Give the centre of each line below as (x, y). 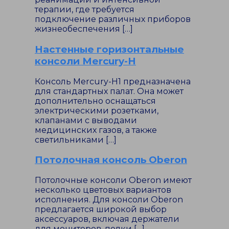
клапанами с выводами (86, 120)
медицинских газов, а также (96, 130)
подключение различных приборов (113, 19)
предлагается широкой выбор (101, 209)
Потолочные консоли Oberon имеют (113, 180)
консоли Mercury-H (85, 61)
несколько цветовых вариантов (103, 190)
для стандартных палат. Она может (109, 91)
